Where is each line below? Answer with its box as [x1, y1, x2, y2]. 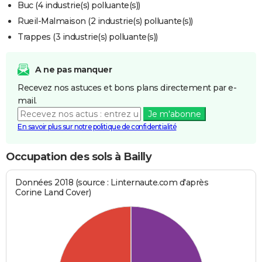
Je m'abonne [147, 109, 201, 120]
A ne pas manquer [35, 64, 112, 75]
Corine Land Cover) [15, 187, 91, 198]
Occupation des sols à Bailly [6, 150, 151, 164]
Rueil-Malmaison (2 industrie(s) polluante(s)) [18, 16, 193, 27]
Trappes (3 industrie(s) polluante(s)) [18, 32, 158, 43]
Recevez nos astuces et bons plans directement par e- [18, 82, 236, 94]
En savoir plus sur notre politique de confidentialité [18, 122, 177, 132]
